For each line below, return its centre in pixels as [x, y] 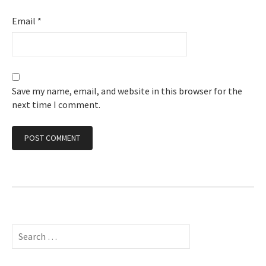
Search [25, 227]
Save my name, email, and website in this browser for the [127, 91]
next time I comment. [56, 104]
